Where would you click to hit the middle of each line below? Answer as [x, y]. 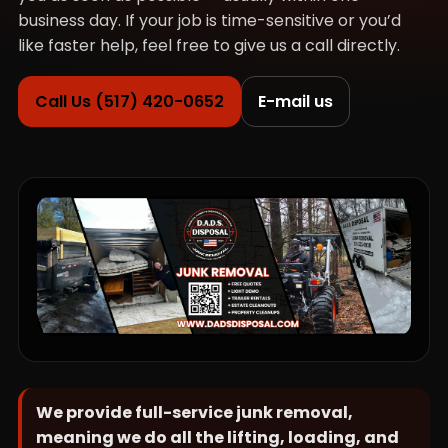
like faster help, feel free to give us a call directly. [208, 45]
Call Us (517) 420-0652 [129, 101]
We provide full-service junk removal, [194, 413]
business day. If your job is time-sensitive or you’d [209, 20]
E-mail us [295, 101]
